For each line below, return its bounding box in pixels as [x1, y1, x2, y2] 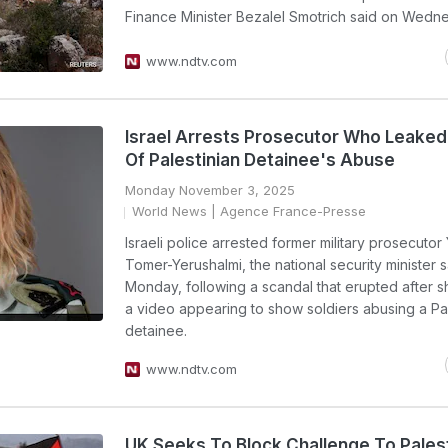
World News [132, 203, 207, 219]
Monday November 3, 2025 [125, 182, 295, 198]
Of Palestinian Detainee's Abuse [125, 150, 395, 170]
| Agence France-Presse [207, 203, 366, 219]
